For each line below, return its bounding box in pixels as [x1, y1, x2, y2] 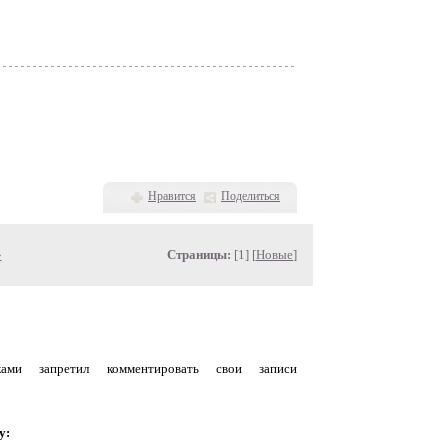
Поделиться [221, 189, 280, 203]
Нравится [148, 189, 196, 203]
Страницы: [167, 247, 231, 262]
